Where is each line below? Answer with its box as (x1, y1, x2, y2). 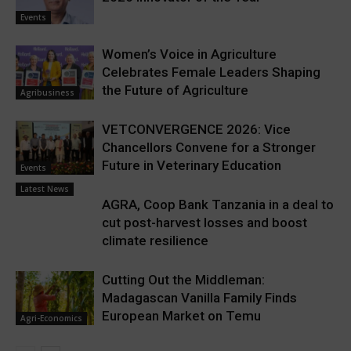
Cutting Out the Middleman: (102, 272, 265, 288)
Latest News (20, 183, 69, 194)
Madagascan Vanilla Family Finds (102, 290, 297, 306)
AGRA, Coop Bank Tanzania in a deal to (102, 197, 334, 212)
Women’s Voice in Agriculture (102, 46, 277, 62)
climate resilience (102, 233, 208, 248)
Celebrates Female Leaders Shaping (102, 64, 320, 80)
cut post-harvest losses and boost (102, 215, 307, 230)
